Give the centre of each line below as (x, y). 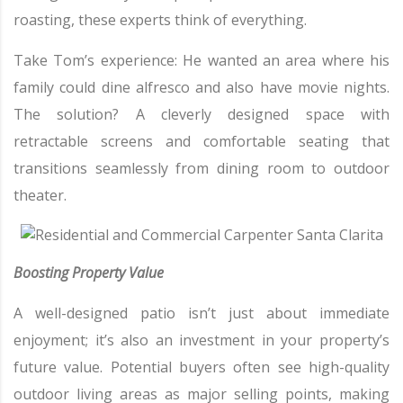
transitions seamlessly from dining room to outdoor (201, 169)
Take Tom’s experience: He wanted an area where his (201, 61)
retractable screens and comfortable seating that (201, 142)
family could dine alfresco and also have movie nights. (201, 88)
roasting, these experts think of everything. (160, 20)
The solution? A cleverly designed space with (201, 115)
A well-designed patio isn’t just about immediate (201, 313)
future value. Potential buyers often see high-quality (201, 367)
